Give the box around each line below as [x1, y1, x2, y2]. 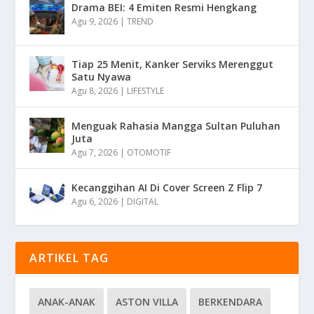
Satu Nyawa [71, 69, 132, 83]
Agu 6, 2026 [71, 195, 118, 207]
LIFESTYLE [127, 84, 165, 97]
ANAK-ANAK [38, 294, 96, 308]
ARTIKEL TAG [29, 250, 109, 266]
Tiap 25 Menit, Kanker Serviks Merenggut [71, 57, 274, 71]
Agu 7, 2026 [71, 146, 118, 158]
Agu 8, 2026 [71, 84, 118, 97]
